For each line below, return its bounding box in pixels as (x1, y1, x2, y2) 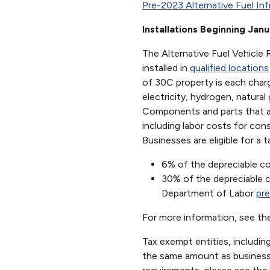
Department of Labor (162, 187, 256, 199)
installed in (142, 61, 190, 74)
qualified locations (190, 61, 269, 74)
